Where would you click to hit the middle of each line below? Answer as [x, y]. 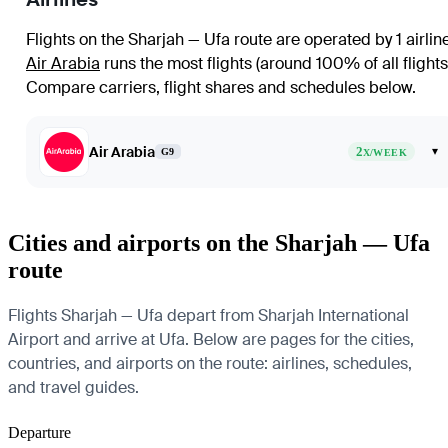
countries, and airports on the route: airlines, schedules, [210, 363]
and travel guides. [73, 387]
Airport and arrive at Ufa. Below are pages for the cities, [211, 339]
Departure [39, 432]
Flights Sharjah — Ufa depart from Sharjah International [208, 315]
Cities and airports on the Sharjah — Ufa [219, 242]
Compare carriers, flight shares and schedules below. [221, 87]
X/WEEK [384, 153]
